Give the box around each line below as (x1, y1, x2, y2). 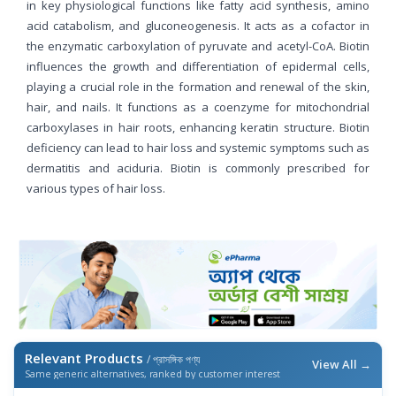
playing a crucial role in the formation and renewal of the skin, (27, 78, 369, 95)
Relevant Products (25, 348, 147, 367)
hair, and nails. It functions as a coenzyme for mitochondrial (27, 98, 369, 115)
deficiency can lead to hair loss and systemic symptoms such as (27, 139, 369, 156)
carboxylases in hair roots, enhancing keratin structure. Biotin (27, 118, 369, 135)
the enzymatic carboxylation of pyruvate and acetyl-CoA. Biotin (27, 37, 369, 54)
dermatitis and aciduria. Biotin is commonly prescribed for (27, 159, 369, 176)
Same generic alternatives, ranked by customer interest (25, 367, 280, 380)
